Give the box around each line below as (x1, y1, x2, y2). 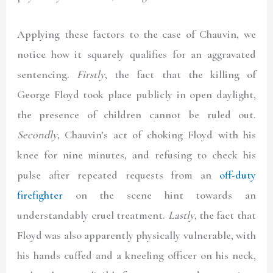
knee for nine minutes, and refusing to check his (17, 147, 256, 161)
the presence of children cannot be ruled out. (17, 107, 256, 121)
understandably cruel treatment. (17, 208, 168, 222)
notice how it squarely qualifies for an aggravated (17, 47, 256, 61)
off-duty (219, 168, 256, 182)
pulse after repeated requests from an (17, 168, 219, 182)
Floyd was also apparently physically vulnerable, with (17, 228, 256, 242)
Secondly (17, 127, 58, 141)
